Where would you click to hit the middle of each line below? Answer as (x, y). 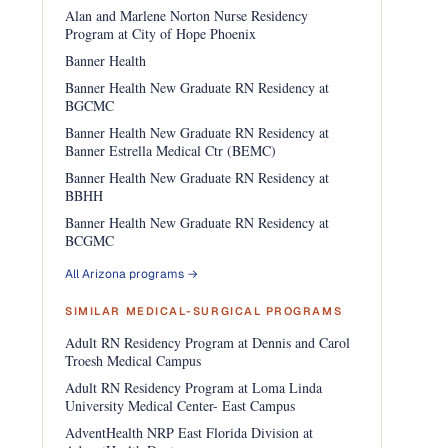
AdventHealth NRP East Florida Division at (189, 432)
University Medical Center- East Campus (180, 405)
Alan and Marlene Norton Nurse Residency (187, 15)
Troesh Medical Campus (133, 360)
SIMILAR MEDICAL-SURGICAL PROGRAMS (204, 311)
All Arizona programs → (132, 274)
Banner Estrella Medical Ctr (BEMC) (171, 150)
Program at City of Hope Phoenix (161, 33)
